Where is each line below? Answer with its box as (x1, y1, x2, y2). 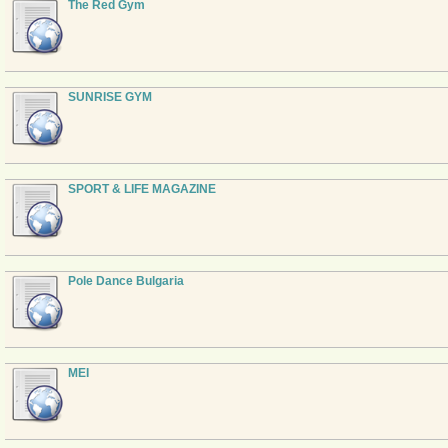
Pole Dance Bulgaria (68, 274, 184, 288)
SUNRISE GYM (68, 90, 152, 104)
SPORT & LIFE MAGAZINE (68, 182, 216, 196)
